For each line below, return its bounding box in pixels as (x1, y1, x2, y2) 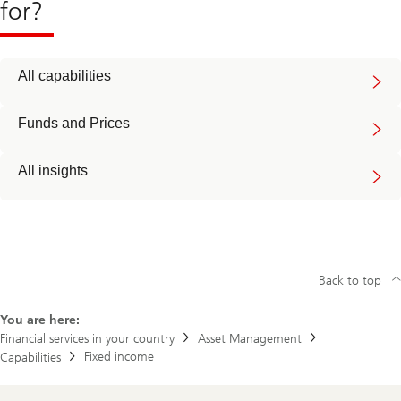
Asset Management (198, 331, 302, 347)
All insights (18, 163, 88, 179)
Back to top (319, 273, 381, 289)
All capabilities (18, 68, 111, 84)
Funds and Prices (18, 115, 130, 132)
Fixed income (84, 349, 154, 365)
